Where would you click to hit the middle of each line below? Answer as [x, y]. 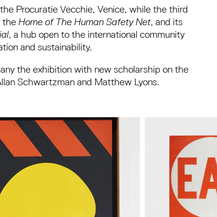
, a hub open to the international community [97, 35]
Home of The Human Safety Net [85, 22]
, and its [167, 22]
